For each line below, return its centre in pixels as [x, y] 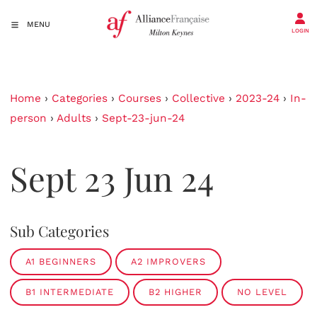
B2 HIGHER [175, 292]
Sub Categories [59, 230]
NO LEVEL [262, 292]
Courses [140, 98]
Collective [198, 98]
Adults [74, 118]
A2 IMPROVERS [168, 261]
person [28, 118]
